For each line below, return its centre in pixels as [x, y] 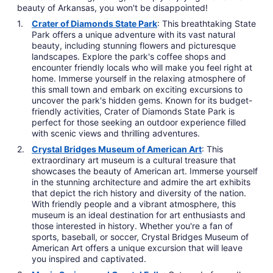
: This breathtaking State [207, 23]
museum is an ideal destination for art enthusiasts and [139, 214]
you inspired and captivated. [89, 258]
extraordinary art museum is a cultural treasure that [134, 160]
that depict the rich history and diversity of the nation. [139, 193]
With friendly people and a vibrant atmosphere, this [134, 204]
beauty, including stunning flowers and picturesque [134, 45]
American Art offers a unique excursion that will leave [137, 247]
